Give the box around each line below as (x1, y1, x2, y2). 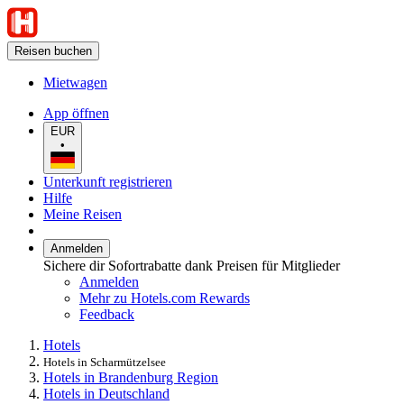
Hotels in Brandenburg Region (43, 369, 218, 385)
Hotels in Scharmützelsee (43, 354, 166, 369)
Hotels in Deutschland (43, 385, 170, 401)
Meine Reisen (43, 206, 122, 222)
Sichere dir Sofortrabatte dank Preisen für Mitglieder (43, 257, 340, 273)
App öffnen (43, 106, 109, 121)
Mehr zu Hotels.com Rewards (79, 289, 250, 306)
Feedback (79, 306, 134, 322)
